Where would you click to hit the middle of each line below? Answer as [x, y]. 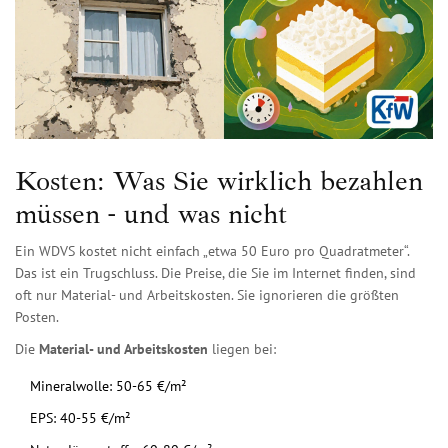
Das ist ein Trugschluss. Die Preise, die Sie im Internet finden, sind [215, 273]
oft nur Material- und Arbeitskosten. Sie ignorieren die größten [207, 295]
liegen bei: [242, 349]
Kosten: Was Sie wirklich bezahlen [219, 181]
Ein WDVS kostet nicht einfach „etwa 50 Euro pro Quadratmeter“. [212, 251]
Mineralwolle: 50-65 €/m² [108, 386]
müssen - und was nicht [151, 214]
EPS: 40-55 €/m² [80, 418]
